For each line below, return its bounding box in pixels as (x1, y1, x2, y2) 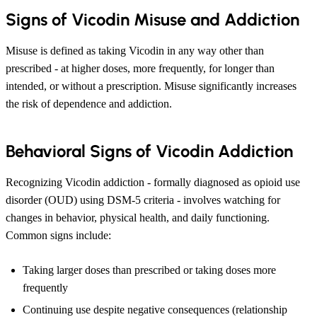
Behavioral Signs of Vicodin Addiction (6, 140, 293, 161)
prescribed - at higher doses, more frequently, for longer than (6, 62, 275, 74)
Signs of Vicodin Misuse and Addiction (6, 8, 299, 30)
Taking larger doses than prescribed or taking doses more (23, 263, 276, 276)
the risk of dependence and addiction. (6, 97, 172, 110)
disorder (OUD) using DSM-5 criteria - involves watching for (6, 193, 280, 206)
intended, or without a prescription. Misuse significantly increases (6, 79, 296, 92)
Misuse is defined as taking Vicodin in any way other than (6, 44, 264, 57)
